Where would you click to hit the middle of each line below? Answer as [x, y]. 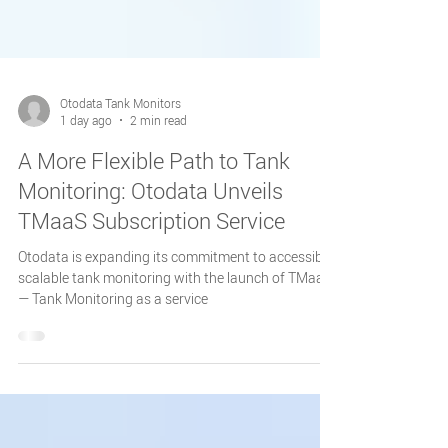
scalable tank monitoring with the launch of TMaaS [175, 332]
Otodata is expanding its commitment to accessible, [177, 311]
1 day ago [86, 175]
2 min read [158, 175]
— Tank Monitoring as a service [113, 353]
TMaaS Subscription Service [151, 275]
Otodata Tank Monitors [120, 157]
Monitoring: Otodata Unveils [150, 245]
